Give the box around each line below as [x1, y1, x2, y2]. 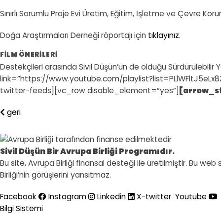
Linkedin [97, 191, 126, 202]
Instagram [48, 191, 86, 202]
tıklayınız [148, 30, 179, 41]
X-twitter [137, 191, 171, 202]
